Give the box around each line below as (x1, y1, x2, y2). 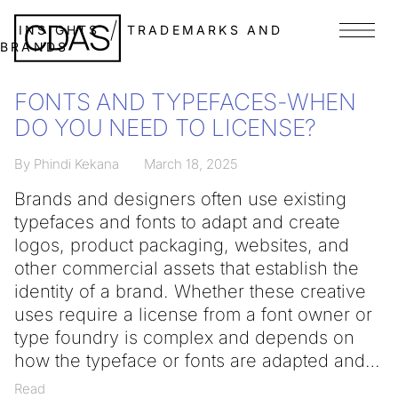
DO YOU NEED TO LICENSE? (14, 114, 317, 141)
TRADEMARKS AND (126, 22, 283, 37)
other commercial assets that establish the (14, 258, 359, 279)
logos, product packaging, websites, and (14, 235, 349, 256)
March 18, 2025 (144, 155, 237, 172)
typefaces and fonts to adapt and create (14, 211, 340, 233)
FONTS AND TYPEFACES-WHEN (14, 88, 356, 115)
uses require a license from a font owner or (14, 304, 372, 325)
